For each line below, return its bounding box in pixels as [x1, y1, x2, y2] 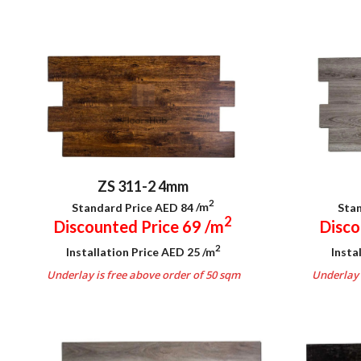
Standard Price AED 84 [72, 200, 196, 214]
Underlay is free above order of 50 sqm [46, 267, 240, 282]
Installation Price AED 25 [65, 244, 202, 259]
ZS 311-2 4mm [98, 176, 189, 195]
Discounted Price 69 [54, 217, 205, 237]
